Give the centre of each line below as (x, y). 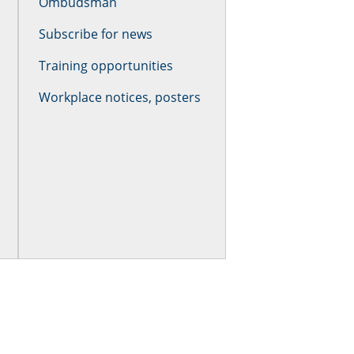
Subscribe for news (96, 34)
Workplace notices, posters (120, 97)
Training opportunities (106, 66)
